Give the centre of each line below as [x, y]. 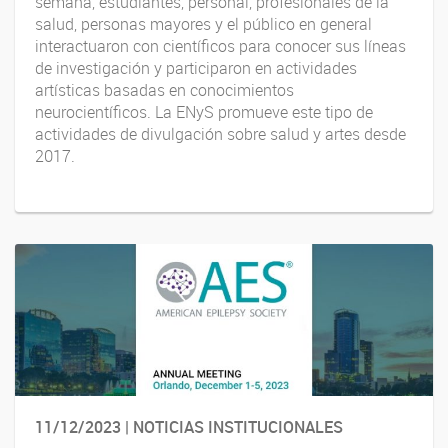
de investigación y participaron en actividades [196, 67]
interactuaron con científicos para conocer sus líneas [220, 45]
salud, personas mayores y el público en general [203, 23]
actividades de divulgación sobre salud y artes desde [220, 133]
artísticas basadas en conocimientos [164, 89]
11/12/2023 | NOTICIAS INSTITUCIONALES [189, 426]
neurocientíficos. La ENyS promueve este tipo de [204, 111]
